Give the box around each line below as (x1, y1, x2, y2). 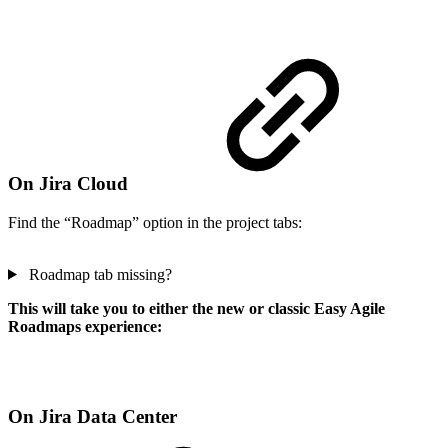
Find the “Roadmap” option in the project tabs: (8, 213, 302, 231)
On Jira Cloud (8, 173, 133, 195)
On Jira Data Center (8, 406, 177, 428)
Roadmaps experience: (8, 317, 162, 335)
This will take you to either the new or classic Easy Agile (8, 299, 385, 317)
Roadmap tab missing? (24, 265, 172, 283)
